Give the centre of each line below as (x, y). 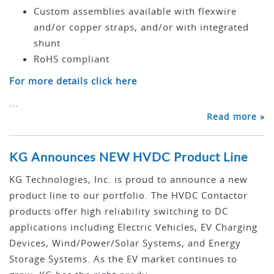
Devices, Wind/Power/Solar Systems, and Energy (125, 243)
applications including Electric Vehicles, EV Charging (133, 227)
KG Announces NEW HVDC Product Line (128, 157)
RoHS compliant (72, 59)
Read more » (236, 117)
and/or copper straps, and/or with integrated (141, 27)
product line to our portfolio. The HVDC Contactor (128, 195)
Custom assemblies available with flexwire (135, 11)
